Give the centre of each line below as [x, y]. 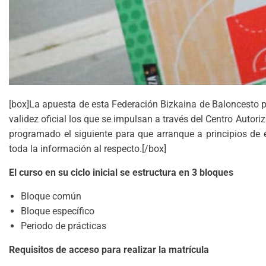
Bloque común [51, 197]
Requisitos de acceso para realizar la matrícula [109, 250]
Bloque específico [58, 211]
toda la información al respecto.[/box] [88, 149]
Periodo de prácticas [64, 226]
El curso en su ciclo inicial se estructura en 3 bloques [121, 173]
